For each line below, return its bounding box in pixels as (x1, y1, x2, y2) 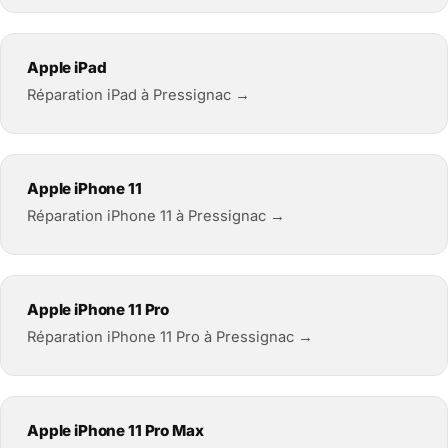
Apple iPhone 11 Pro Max (27, 420, 204, 440)
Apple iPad (27, 57, 107, 77)
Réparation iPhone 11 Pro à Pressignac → (27, 327, 313, 346)
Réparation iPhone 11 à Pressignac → (27, 206, 285, 225)
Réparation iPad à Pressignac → (27, 85, 250, 104)
